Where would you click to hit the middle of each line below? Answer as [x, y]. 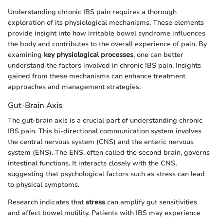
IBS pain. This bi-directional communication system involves [105, 131]
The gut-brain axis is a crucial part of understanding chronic [105, 121]
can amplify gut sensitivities [151, 202]
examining [26, 54]
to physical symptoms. [44, 185]
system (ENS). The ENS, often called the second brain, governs [109, 153]
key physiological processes [89, 54]
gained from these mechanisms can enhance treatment [97, 76]
